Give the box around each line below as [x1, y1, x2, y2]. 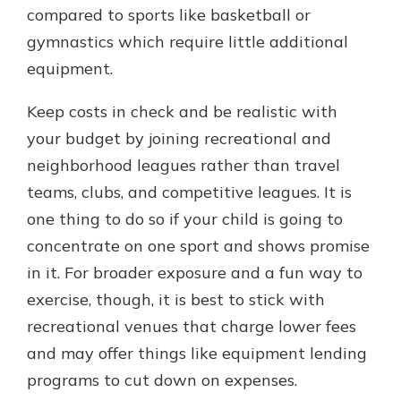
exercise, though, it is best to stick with [27, 289, 325, 310]
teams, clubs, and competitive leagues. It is [27, 182, 352, 202]
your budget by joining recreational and [27, 128, 331, 149]
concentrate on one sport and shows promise [27, 235, 370, 256]
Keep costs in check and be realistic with [27, 101, 337, 122]
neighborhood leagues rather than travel [27, 155, 340, 175]
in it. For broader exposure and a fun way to [27, 262, 363, 283]
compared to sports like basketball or [27, 4, 311, 25]
